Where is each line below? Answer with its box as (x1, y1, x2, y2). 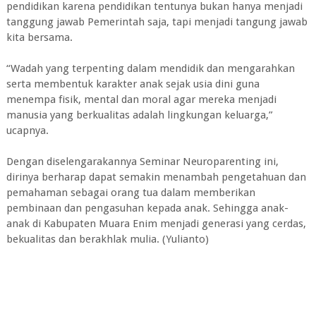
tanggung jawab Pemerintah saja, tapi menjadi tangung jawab (6, 15, 308, 28)
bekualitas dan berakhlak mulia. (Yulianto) (6, 232, 209, 245)
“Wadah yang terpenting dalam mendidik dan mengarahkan (6, 61, 295, 75)
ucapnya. (6, 123, 49, 137)
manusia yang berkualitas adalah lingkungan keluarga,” (6, 108, 272, 121)
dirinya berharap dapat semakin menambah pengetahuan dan (6, 170, 306, 183)
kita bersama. (6, 30, 73, 44)
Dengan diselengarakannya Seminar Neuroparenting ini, (6, 154, 279, 168)
